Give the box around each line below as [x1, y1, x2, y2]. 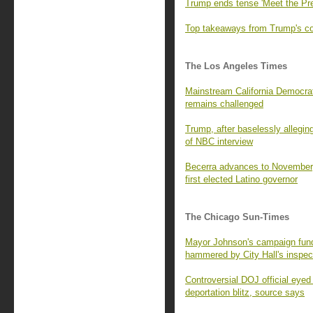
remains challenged [185, 99, 263, 109]
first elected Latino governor [185, 174, 298, 184]
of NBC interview [185, 136, 253, 147]
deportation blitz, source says [185, 287, 305, 298]
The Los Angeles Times [185, 61, 287, 71]
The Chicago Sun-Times [185, 212, 289, 222]
